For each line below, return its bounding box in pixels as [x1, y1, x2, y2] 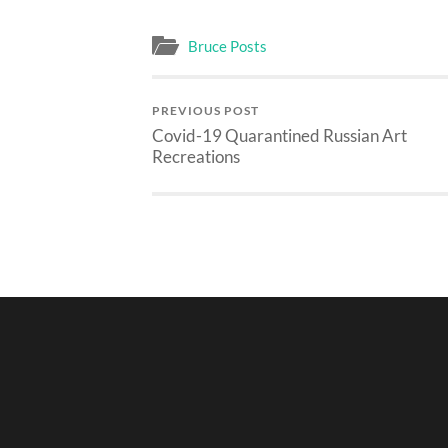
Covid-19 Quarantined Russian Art [152, 125, 407, 147]
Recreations [152, 146, 240, 168]
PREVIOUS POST [152, 103, 259, 119]
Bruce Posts [188, 37, 267, 56]
